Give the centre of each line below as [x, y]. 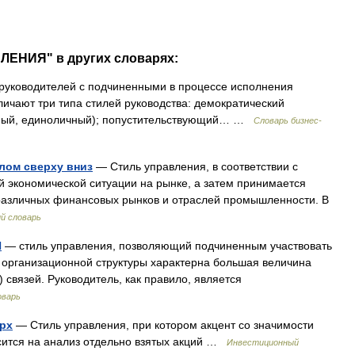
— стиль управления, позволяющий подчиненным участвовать [167, 246]
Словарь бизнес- [288, 120]
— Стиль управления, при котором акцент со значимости [163, 325]
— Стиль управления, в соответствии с [195, 166]
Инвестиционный [263, 342]
